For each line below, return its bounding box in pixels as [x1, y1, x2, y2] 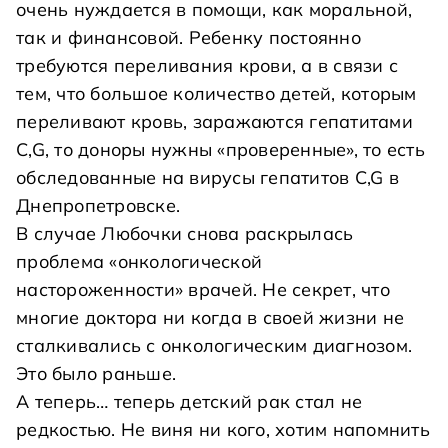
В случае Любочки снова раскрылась [16, 222, 354, 245]
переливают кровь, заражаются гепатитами [16, 110, 413, 133]
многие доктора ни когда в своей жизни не [16, 306, 404, 329]
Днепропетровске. [16, 194, 180, 217]
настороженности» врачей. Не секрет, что [16, 278, 390, 301]
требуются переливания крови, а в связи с [16, 54, 398, 77]
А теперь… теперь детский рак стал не [16, 390, 362, 413]
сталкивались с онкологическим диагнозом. [16, 334, 412, 357]
